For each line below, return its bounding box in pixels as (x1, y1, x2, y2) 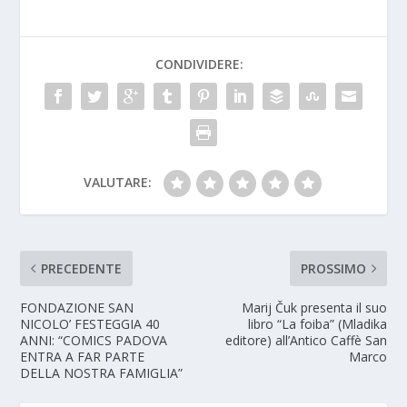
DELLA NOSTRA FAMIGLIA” (20, 363, 184, 382)
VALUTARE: (83, 173, 152, 191)
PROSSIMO (300, 259, 366, 277)
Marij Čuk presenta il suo (241, 298, 387, 316)
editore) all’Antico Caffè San (224, 331, 387, 349)
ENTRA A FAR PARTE (20, 347, 145, 365)
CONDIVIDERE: (154, 55, 243, 73)
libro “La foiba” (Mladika (247, 314, 387, 333)
